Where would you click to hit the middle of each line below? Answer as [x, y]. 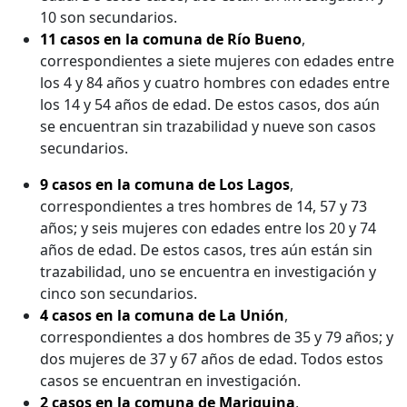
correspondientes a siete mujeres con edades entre [217, 60]
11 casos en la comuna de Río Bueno [171, 39]
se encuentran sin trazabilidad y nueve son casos [208, 126]
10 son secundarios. [109, 17]
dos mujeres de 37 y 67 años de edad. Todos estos [212, 358]
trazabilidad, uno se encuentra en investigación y [208, 271]
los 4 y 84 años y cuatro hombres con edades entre [215, 82]
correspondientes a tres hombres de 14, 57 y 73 [203, 206]
